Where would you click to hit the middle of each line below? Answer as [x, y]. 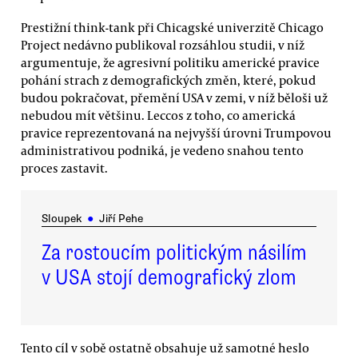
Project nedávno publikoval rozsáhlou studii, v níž [163, 44]
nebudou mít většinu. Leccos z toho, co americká [158, 115]
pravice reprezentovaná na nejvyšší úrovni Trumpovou [176, 132]
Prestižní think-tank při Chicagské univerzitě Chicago [172, 27]
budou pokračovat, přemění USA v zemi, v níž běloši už [174, 97]
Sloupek [62, 219]
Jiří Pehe [121, 219]
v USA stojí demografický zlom [169, 278]
